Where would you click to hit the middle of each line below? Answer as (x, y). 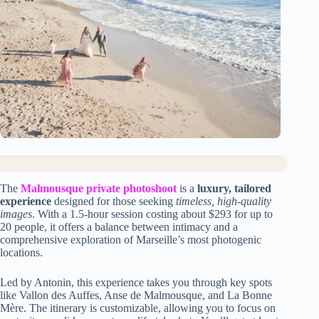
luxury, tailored (234, 189)
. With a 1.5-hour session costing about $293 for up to (152, 214)
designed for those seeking (114, 202)
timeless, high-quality (224, 202)
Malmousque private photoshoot (99, 189)
